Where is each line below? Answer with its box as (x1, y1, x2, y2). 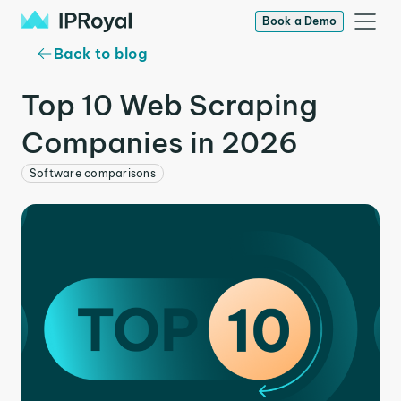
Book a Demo (262, 14, 337, 28)
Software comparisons (30, 166, 156, 180)
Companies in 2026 (21, 124, 298, 160)
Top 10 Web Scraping (21, 87, 318, 123)
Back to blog (54, 45, 147, 63)
